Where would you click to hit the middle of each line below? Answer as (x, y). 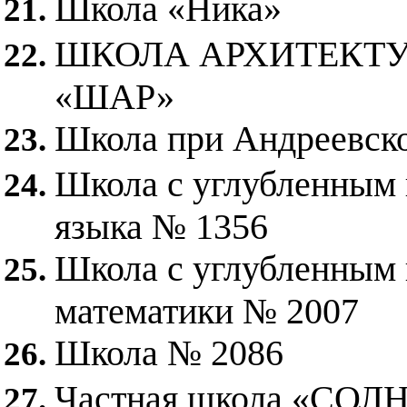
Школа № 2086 (169, 353)
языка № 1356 (161, 225)
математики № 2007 (207, 309)
